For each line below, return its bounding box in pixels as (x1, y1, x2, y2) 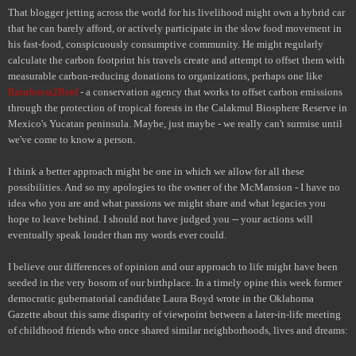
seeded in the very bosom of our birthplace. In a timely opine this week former (8, 276, 342, 288)
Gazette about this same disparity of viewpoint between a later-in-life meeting (8, 308, 341, 320)
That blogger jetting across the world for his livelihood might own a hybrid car (8, 6, 345, 18)
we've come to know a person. (8, 133, 135, 145)
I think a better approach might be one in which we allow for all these (8, 164, 304, 177)
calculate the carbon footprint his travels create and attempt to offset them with (8, 53, 345, 66)
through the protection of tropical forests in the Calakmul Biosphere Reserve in (8, 101, 347, 114)
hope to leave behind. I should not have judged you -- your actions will (8, 212, 313, 225)
